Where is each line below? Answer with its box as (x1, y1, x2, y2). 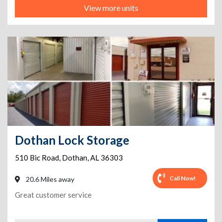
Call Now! (169, 174, 196, 182)
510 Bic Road (15, 153, 59, 162)
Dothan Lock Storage (15, 133, 129, 147)
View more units (84, 3, 138, 12)
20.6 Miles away (24, 175, 74, 183)
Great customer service (15, 190, 92, 199)
